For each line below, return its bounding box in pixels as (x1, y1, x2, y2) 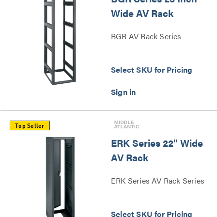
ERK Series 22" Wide (111, 135, 203, 150)
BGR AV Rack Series (111, 30, 182, 42)
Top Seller (15, 123, 45, 129)
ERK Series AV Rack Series (111, 174, 204, 186)
